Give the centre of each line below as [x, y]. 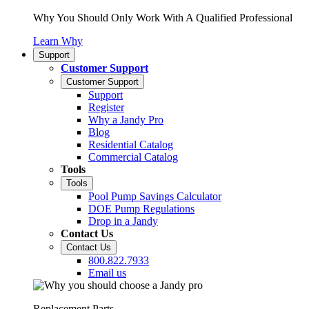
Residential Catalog [131, 144]
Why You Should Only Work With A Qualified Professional [163, 17]
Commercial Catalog [133, 157]
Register [106, 107]
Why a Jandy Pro [126, 119]
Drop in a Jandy [123, 221]
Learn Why [58, 41]
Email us [107, 272]
